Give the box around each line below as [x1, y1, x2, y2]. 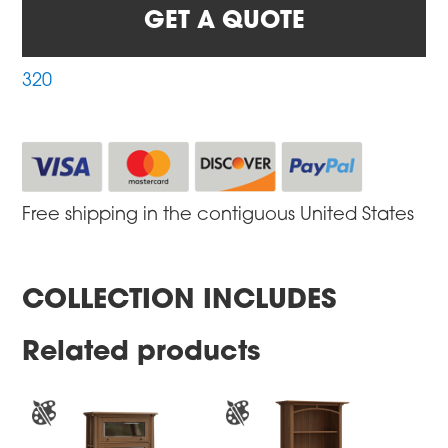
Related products [22, 339, 261, 367]
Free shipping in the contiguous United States [22, 205, 415, 225]
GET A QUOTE [143, 10, 305, 35]
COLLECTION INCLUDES [22, 287, 337, 315]
